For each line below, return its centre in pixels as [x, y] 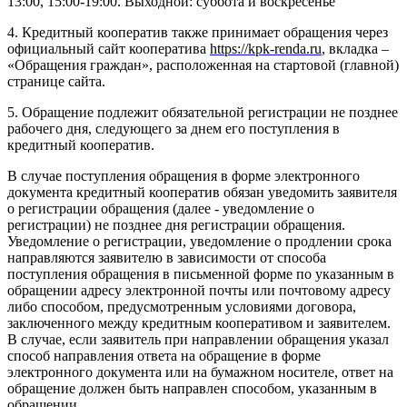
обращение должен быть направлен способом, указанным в [192, 388]
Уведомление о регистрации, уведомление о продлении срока [199, 241]
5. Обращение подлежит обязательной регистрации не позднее [203, 112]
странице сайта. [56, 81]
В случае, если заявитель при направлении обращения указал [198, 339]
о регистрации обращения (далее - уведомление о [161, 208]
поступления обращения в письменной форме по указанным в [201, 273]
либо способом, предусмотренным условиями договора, [182, 306]
